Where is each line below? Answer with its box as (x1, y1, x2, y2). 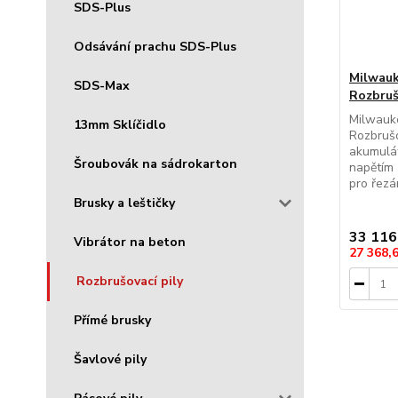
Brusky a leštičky (74, 194, 175, 211)
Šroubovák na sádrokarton (74, 155, 237, 172)
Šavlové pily (74, 350, 147, 368)
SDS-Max (74, 76, 130, 94)
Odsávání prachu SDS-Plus (74, 37, 236, 55)
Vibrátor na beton (74, 233, 186, 251)
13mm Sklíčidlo (74, 115, 166, 133)
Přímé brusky (74, 311, 151, 329)
